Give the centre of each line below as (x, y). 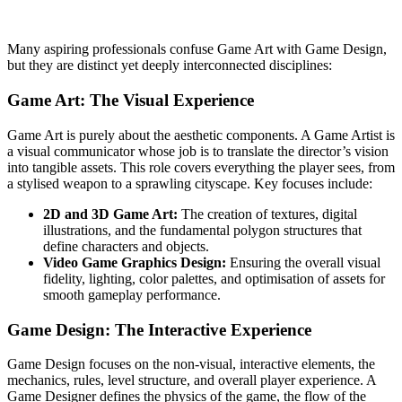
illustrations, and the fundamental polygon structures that (202, 230)
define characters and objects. (126, 246)
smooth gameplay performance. (132, 294)
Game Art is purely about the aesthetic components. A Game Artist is (201, 135)
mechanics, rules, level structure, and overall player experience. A (192, 380)
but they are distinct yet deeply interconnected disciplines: (170, 66)
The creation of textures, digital (267, 214)
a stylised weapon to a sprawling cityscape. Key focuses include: (190, 183)
